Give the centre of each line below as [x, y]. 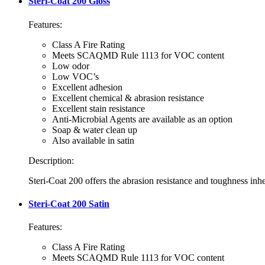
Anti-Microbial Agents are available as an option [142, 119]
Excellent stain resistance [98, 108]
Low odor [71, 66]
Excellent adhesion [87, 87]
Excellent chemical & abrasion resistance [128, 98]
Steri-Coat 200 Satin [69, 203]
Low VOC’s [75, 76]
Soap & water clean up [95, 130]
